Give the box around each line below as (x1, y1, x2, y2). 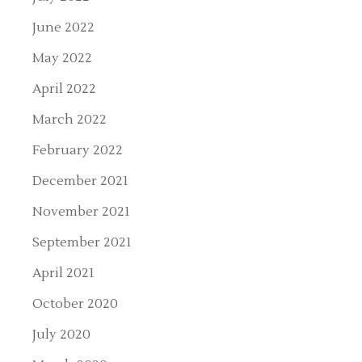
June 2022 (32, 19, 95, 36)
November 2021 (32, 203, 131, 220)
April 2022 (32, 80, 97, 97)
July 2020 (32, 326, 91, 343)
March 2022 (32, 111, 107, 128)
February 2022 (32, 141, 124, 158)
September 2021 (32, 234, 133, 250)
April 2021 (32, 264, 95, 281)
